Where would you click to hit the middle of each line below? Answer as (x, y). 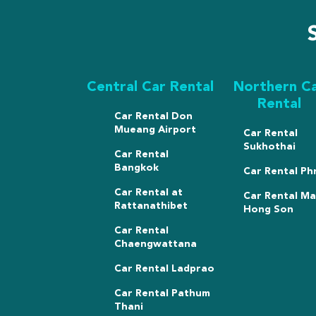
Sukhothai (269, 146)
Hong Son (268, 209)
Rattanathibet (151, 206)
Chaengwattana (156, 244)
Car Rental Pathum (162, 293)
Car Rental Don (153, 116)
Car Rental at (148, 192)
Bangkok (136, 168)
